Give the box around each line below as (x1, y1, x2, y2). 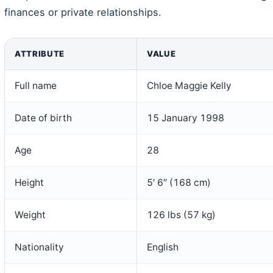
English (147, 241, 179, 253)
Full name (15, 79, 57, 91)
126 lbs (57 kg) (147, 208, 216, 221)
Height (15, 176, 44, 188)
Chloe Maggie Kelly (147, 79, 232, 91)
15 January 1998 (147, 112, 224, 124)
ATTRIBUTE (15, 48, 65, 58)
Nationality (15, 241, 64, 253)
